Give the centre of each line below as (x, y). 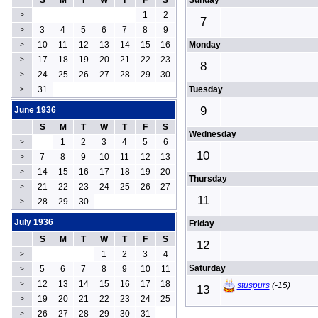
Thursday (208, 179)
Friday (201, 224)
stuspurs (253, 285)
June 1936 (35, 110)
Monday (204, 45)
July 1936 (33, 222)
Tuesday (205, 89)
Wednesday (212, 134)
